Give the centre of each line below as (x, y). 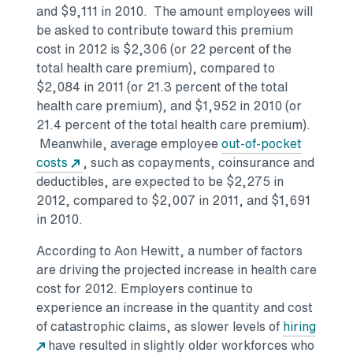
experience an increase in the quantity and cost (175, 308)
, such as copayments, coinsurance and (199, 163)
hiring (299, 327)
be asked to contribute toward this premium (165, 30)
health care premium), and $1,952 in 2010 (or (169, 106)
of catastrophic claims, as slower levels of (160, 327)
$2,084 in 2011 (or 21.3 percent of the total (162, 87)
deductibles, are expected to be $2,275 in (160, 182)
